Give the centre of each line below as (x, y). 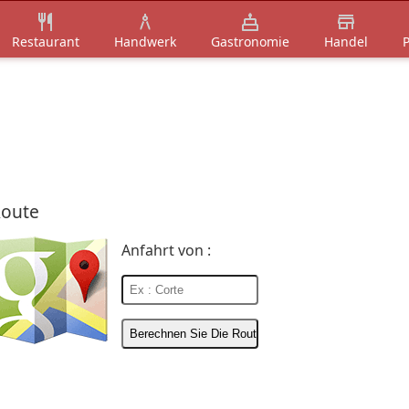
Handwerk (145, 41)
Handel (346, 41)
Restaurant (45, 41)
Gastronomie (250, 41)
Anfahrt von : (166, 250)
